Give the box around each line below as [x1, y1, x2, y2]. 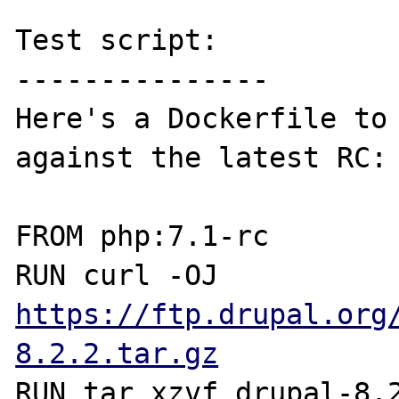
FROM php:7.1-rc [15, 219, 270, 252]
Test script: [15, 23, 219, 56]
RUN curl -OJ [218, 258, 236, 291]
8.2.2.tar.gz [15, 337, 219, 370]
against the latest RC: [15, 141, 388, 174]
